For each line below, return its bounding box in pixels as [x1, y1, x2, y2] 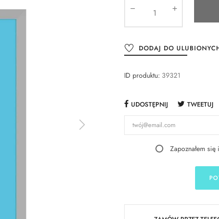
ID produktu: [124, 70, 160, 80]
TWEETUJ [187, 99, 214, 109]
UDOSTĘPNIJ [131, 99, 168, 109]
